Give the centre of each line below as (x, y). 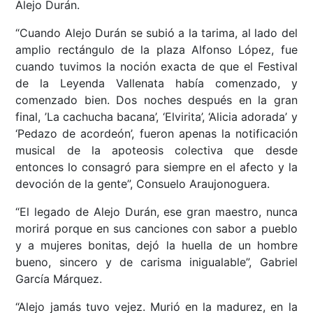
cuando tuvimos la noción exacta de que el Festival (156, 67)
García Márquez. (59, 279)
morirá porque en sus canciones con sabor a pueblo (156, 229)
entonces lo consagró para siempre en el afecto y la (156, 167)
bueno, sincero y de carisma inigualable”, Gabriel (156, 262)
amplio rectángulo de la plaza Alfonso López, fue (156, 50)
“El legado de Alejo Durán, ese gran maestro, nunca (156, 212)
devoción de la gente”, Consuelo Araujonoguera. (143, 184)
